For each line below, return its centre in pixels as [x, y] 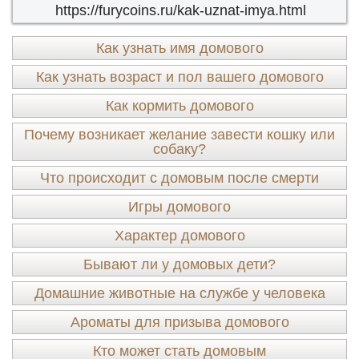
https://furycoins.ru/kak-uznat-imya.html [180, 10]
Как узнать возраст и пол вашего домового [179, 77]
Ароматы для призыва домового [179, 322]
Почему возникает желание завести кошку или [179, 135]
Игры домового [179, 207]
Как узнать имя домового [179, 48]
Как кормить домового [179, 106]
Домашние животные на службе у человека [179, 293]
